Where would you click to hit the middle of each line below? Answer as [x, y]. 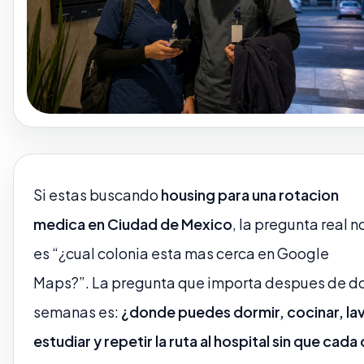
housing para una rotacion [250, 195]
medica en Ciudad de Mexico [133, 224]
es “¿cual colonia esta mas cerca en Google [181, 253]
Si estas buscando [97, 195]
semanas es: [77, 312]
